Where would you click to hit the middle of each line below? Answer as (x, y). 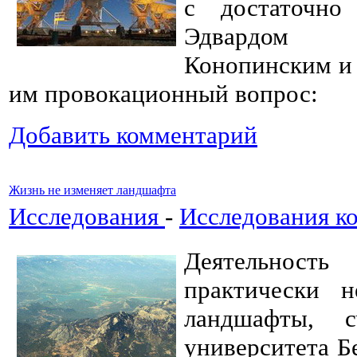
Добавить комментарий (133, 135)
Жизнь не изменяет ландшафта (92, 190)
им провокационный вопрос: (163, 94)
